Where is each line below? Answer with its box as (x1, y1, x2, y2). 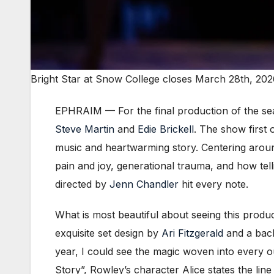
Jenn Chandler (109, 178, 179, 191)
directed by (55, 178, 109, 191)
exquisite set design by (55, 227, 161, 240)
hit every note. (179, 178, 248, 191)
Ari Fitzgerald (161, 227, 223, 240)
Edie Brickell (138, 123, 194, 136)
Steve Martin (55, 123, 114, 136)
